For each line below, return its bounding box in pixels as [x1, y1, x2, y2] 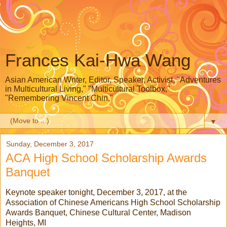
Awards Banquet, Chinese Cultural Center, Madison [6, 208, 191, 217]
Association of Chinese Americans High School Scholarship [6, 198, 220, 207]
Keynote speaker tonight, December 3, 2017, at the [6, 187, 187, 197]
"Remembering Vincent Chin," [5, 94, 113, 102]
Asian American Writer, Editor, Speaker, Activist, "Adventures [5, 75, 221, 84]
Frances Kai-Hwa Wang [5, 51, 191, 70]
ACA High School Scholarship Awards [6, 151, 207, 165]
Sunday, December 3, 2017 [6, 140, 94, 148]
